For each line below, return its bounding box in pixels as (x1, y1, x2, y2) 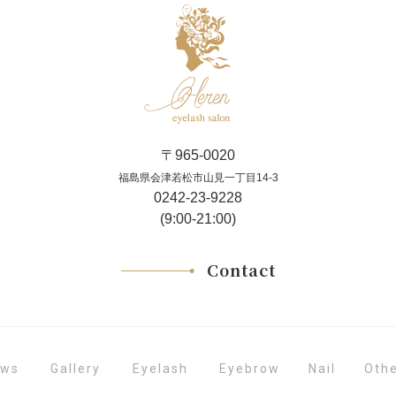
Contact (206, 258, 276, 282)
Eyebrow (218, 362, 280, 377)
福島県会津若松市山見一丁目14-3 (118, 171, 278, 185)
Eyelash (132, 362, 188, 377)
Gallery (49, 362, 102, 377)
